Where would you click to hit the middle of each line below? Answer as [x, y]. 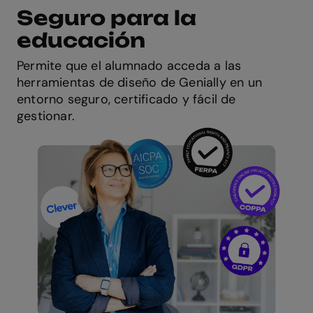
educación [81, 41]
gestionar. [46, 116]
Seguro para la [107, 18]
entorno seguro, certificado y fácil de [126, 100]
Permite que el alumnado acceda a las [129, 66]
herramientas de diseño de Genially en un [140, 83]
